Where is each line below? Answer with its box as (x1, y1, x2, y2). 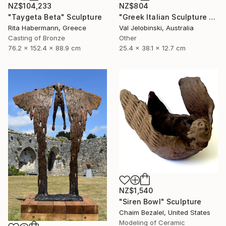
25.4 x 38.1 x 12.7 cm (119, 44, 186, 52)
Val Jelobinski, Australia (119, 24, 194, 32)
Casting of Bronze (8, 34, 65, 42)
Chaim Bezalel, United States (119, 208, 210, 217)
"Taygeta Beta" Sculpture (8, 13, 102, 22)
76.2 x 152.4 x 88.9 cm (8, 44, 81, 52)
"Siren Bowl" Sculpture (119, 197, 202, 206)
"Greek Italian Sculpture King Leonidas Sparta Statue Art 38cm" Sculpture (209, 13, 216, 22)
